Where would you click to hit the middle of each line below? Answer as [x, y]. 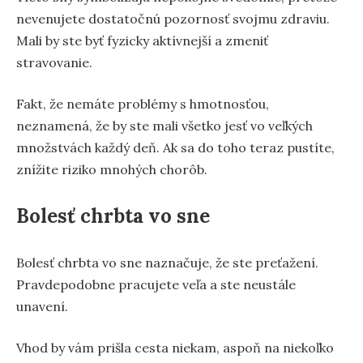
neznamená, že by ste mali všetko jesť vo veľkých [164, 126]
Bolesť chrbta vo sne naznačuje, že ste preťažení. [167, 263]
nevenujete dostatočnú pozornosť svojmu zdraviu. [173, 19]
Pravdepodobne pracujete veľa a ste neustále [156, 285]
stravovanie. [54, 63]
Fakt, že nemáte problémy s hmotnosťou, [143, 104]
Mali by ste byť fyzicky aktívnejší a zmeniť [142, 41]
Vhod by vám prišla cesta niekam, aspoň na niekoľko [175, 348]
